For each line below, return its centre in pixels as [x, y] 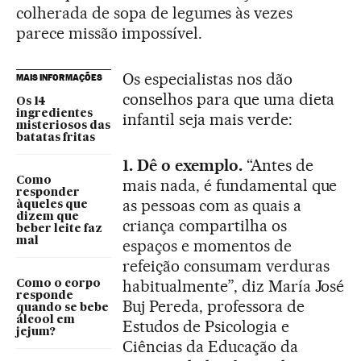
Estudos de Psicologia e [206, 327]
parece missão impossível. [109, 33]
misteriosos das [63, 126]
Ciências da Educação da [210, 347]
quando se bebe [62, 308]
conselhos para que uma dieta [229, 100]
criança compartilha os [205, 226]
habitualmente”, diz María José [234, 286]
